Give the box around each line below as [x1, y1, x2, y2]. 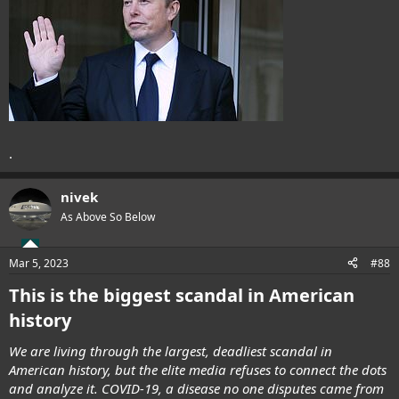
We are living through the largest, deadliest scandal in [9, 341, 332, 360]
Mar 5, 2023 [9, 255, 69, 271]
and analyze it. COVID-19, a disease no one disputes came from [9, 379, 384, 397]
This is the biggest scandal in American [9, 282, 354, 307]
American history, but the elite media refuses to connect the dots [9, 360, 387, 379]
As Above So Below [61, 209, 155, 225]
